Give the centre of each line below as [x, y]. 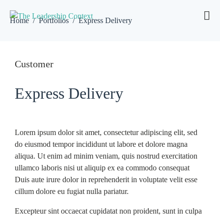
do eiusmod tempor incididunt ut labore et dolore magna [101, 144]
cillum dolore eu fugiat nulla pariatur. [72, 191]
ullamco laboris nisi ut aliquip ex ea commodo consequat [102, 168]
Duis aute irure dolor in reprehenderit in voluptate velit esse [106, 179]
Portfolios [54, 20]
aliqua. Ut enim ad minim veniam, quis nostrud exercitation [106, 156]
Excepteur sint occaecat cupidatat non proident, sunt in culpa [108, 211]
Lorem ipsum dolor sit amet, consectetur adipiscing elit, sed [106, 132]
